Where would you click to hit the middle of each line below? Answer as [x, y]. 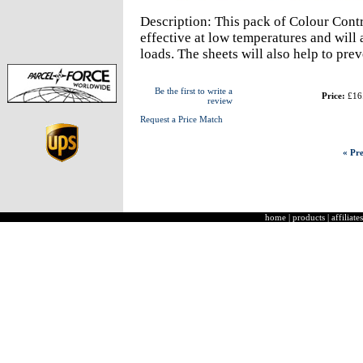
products [309, 217]
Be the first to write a [193, 91]
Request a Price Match [181, 119]
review [220, 100]
